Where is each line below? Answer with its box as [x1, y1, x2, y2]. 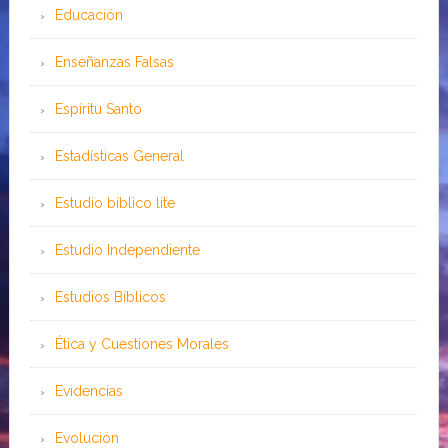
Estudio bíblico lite [54, 195, 175, 212]
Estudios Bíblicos [54, 289, 166, 306]
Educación [54, 7, 123, 24]
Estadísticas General [54, 148, 184, 165]
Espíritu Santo [54, 101, 142, 118]
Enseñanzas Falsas [54, 54, 174, 71]
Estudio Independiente [54, 242, 200, 259]
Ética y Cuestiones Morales [54, 336, 229, 353]
